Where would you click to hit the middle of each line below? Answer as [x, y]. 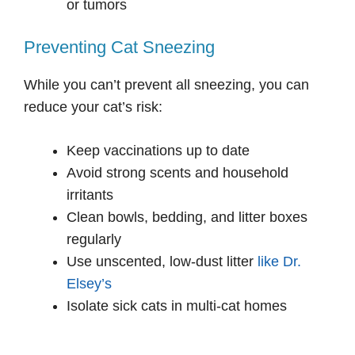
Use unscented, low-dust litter [162, 262]
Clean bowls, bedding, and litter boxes [187, 218]
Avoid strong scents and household [177, 173]
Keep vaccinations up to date [158, 151]
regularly [94, 240]
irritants [90, 195]
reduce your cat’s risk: [93, 107]
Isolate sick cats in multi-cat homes [177, 306]
